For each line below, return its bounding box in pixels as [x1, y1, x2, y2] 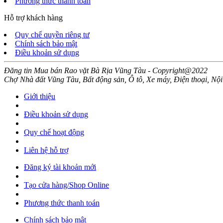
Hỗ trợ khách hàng [4, 13, 63, 22]
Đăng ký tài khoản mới [24, 162, 96, 171]
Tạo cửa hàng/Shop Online [24, 180, 109, 189]
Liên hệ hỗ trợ [24, 145, 68, 154]
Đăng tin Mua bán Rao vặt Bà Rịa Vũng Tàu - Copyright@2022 [4, 66, 208, 75]
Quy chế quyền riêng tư [15, 30, 90, 39]
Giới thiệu [24, 92, 55, 101]
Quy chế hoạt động [24, 127, 84, 136]
